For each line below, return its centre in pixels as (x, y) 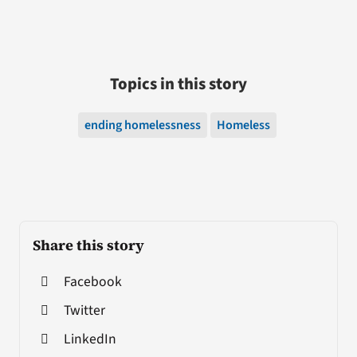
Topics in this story (178, 84)
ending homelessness (142, 126)
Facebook (92, 282)
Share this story (88, 245)
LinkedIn (90, 339)
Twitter (84, 311)
